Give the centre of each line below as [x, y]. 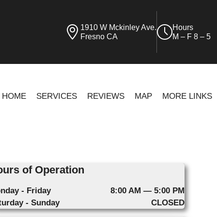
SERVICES [56, 96]
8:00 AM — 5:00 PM [147, 191]
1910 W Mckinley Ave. [118, 27]
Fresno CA [99, 37]
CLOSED [168, 203]
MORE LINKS [187, 96]
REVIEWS [106, 96]
